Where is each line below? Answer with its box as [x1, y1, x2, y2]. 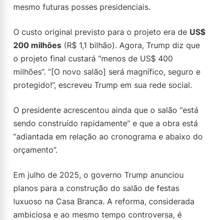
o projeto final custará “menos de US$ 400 [13, 54, 173, 63]
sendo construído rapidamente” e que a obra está [13, 118, 198, 128]
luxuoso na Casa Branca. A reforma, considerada [13, 196, 194, 206]
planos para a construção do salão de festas [13, 183, 179, 193]
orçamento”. [13, 145, 57, 155]
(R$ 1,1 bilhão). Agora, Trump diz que [61, 40, 200, 50]
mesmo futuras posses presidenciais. [13, 2, 150, 12]
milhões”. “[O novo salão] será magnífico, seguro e [13, 67, 200, 77]
